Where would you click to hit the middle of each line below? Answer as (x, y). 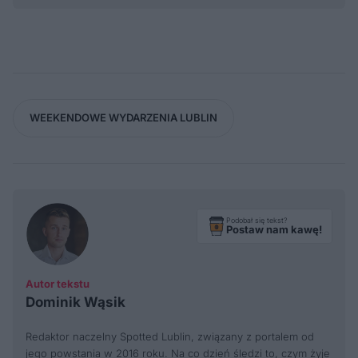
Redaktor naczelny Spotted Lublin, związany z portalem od (170, 336)
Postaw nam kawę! (274, 230)
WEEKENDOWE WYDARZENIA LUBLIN (123, 118)
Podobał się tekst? (257, 221)
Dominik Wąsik (76, 302)
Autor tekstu (58, 283)
